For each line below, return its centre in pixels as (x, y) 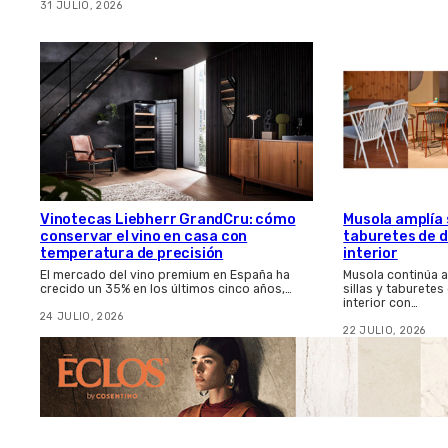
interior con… (381, 302)
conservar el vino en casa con (144, 236)
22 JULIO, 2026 (384, 330)
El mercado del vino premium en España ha (165, 274)
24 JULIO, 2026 (81, 316)
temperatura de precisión (132, 253)
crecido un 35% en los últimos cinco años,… (166, 288)
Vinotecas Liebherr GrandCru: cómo (168, 219)
